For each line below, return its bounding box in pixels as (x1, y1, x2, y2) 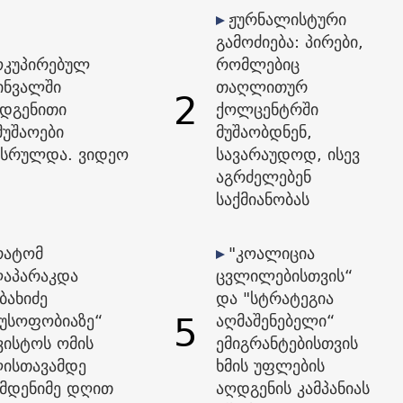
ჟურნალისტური (228, 5, 347, 34)
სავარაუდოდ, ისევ (216, 140, 361, 169)
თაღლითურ (216, 73, 309, 102)
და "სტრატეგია (216, 284, 335, 313)
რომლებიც (216, 50, 300, 79)
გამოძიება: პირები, (216, 28, 364, 57)
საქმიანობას (216, 185, 310, 214)
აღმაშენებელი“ (216, 307, 336, 336)
